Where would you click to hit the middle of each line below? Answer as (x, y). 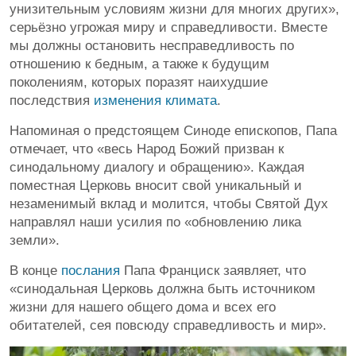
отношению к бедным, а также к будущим (139, 64)
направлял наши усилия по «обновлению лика (155, 222)
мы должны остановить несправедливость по (152, 46)
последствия (52, 101)
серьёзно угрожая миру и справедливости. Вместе (168, 28)
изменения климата (155, 101)
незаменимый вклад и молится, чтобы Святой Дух (169, 204)
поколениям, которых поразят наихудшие (139, 83)
